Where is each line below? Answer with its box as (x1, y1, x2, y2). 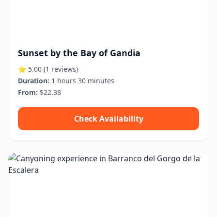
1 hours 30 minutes (49, 76, 114, 85)
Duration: (18, 76, 49, 85)
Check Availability (74, 113, 143, 124)
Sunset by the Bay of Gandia (18, 47, 140, 59)
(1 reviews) (44, 64, 78, 74)
